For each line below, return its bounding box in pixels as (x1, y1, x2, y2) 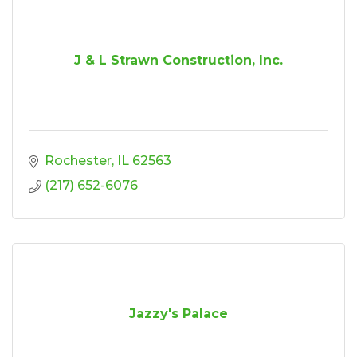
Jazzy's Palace (129, 305, 228, 321)
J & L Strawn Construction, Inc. (74, 52, 283, 68)
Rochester (45, 152, 112, 168)
